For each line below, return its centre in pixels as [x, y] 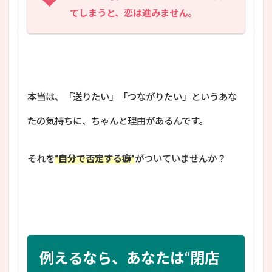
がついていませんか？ [180, 158]
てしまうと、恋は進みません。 [133, 12]
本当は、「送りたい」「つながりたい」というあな [132, 96]
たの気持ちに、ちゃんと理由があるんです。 [117, 121]
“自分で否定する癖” [95, 158]
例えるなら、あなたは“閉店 [129, 257]
